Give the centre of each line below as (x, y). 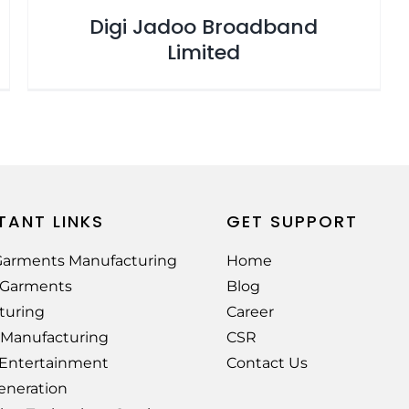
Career (251, 311)
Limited (204, 52)
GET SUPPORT (293, 221)
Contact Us (267, 362)
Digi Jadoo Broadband (204, 26)
